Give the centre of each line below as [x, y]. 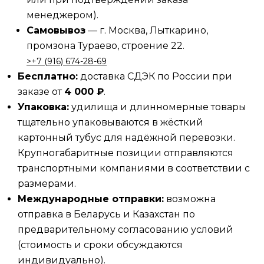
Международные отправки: [91, 199]
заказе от [41, 91]
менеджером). [62, 15]
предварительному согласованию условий [126, 229]
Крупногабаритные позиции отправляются [126, 153]
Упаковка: [43, 107]
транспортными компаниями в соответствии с [134, 168]
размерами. [47, 183]
